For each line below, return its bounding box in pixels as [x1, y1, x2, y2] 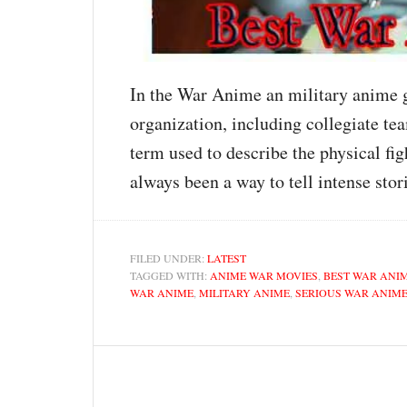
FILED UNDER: [130, 250, 207, 265]
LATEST [207, 250, 246, 265]
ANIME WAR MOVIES [210, 267, 318, 283]
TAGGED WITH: [130, 267, 210, 283]
